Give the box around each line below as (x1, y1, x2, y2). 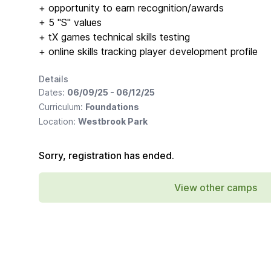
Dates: (39, 87, 67, 97)
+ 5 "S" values (39, 16, 102, 28)
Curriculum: (39, 102, 85, 112)
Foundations (85, 102, 139, 112)
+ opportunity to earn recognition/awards (39, 2, 224, 14)
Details (39, 74, 68, 84)
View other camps (174, 181, 257, 194)
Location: (39, 116, 78, 126)
